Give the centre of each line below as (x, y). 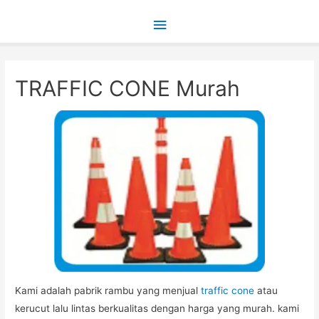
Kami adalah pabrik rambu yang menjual (108, 291)
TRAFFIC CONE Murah (128, 88)
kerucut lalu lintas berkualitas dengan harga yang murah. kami (157, 309)
